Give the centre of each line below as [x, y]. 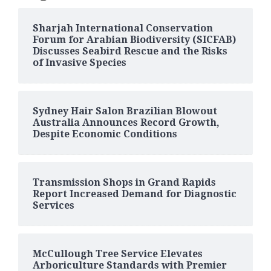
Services [54, 205]
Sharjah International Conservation [123, 28]
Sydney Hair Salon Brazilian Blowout [125, 111]
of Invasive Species [80, 62]
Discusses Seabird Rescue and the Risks [130, 51]
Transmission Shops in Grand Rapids [124, 182]
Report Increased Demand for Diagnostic [135, 194]
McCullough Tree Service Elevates [118, 253]
